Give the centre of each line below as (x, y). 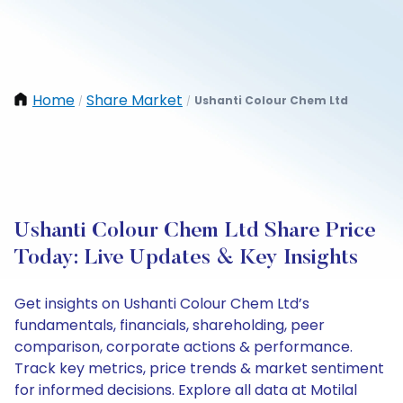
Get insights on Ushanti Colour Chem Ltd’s (162, 304)
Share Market (134, 100)
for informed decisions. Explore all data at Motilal (186, 390)
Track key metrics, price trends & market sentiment (199, 368)
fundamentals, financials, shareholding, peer (170, 325)
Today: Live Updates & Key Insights (186, 258)
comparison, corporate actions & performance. (184, 347)
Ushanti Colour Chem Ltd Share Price (195, 231)
